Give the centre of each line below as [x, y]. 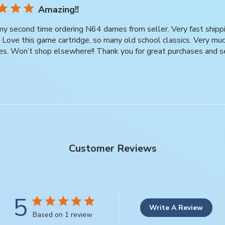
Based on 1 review [62, 215]
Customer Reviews [113, 148]
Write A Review [176, 207]
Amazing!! [59, 10]
